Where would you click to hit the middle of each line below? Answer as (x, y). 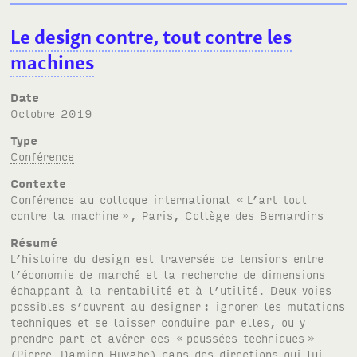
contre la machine (65, 215)
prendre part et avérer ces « (98, 338)
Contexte (39, 183)
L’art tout (277, 199)
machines (53, 62)
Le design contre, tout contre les (151, 37)
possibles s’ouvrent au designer (106, 306)
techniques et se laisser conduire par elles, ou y (158, 322)
